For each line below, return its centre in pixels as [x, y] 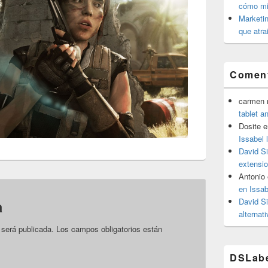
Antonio [252, 176]
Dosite [250, 126]
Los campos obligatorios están [109, 229]
